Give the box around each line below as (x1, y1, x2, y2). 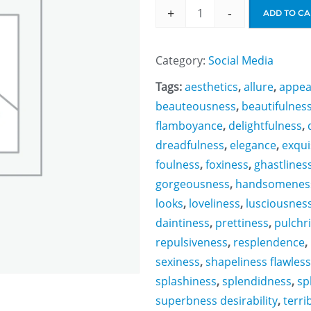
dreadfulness (155, 137, 224, 153)
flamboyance (155, 117, 223, 133)
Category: (155, 52, 208, 68)
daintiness (155, 215, 210, 230)
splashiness (155, 273, 217, 289)
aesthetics (185, 78, 238, 94)
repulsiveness (155, 234, 228, 250)
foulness (155, 156, 200, 172)
